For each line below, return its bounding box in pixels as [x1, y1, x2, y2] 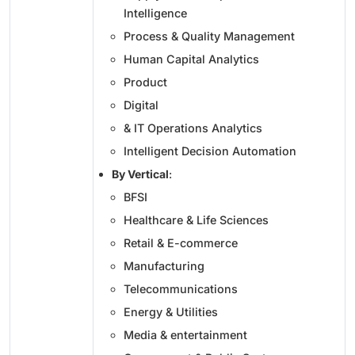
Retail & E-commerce [124, 236, 238, 250]
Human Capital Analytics [124, 52, 259, 67]
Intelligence [124, 6, 187, 21]
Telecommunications [124, 282, 238, 296]
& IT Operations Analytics [124, 121, 262, 136]
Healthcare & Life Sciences [124, 213, 269, 227]
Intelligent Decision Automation [124, 144, 296, 158]
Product [124, 75, 167, 90]
